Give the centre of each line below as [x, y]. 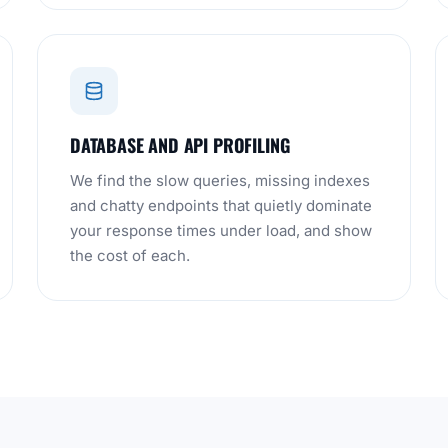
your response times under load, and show [221, 230]
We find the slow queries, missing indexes [220, 180]
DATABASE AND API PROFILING [180, 145]
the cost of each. [130, 255]
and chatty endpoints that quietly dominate [221, 205]
